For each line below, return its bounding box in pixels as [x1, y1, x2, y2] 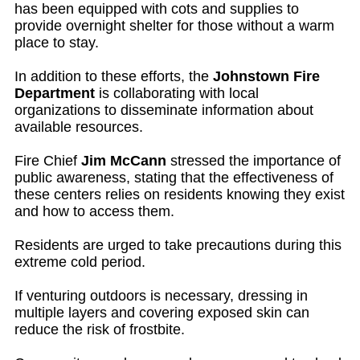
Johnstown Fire [213, 67, 320, 84]
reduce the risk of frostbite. [14, 321, 185, 337]
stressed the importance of [166, 152, 341, 169]
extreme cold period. [14, 253, 145, 270]
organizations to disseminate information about [14, 101, 313, 118]
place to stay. [14, 34, 99, 51]
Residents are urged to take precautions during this [14, 236, 342, 253]
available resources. [14, 118, 143, 135]
